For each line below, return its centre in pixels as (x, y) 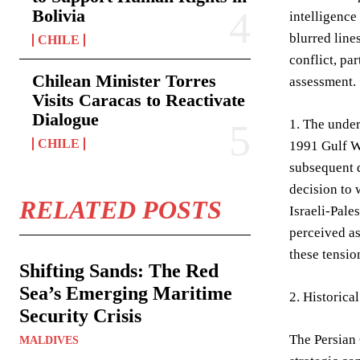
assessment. (323, 82)
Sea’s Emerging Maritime (126, 293)
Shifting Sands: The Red (119, 271)
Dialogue (65, 119)
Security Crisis (80, 316)
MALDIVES (49, 340)
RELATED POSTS (121, 210)
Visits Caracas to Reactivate (139, 100)
